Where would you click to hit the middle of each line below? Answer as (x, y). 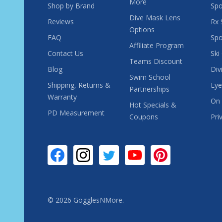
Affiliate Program (156, 45)
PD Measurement (76, 112)
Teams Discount (156, 61)
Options (142, 29)
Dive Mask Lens (155, 17)
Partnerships (149, 89)
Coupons (143, 116)
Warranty (62, 97)
